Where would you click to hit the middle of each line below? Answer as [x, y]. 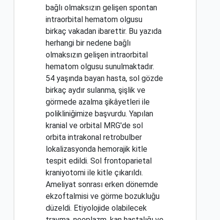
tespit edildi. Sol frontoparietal [99, 161]
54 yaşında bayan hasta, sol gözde [104, 79]
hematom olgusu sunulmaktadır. [100, 67]
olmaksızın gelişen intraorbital [97, 55]
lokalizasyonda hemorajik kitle [96, 149]
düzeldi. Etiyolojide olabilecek [96, 208]
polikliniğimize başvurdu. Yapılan [99, 114]
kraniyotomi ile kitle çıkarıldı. [94, 173]
